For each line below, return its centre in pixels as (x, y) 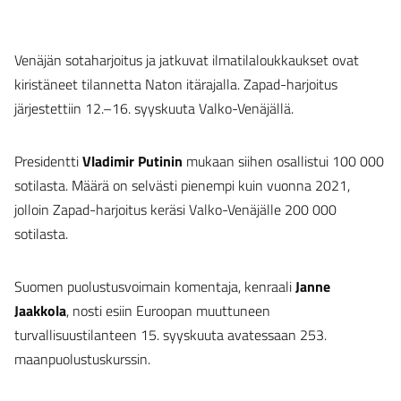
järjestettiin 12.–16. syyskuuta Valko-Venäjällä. (154, 109)
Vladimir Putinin (132, 162)
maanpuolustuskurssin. (84, 359)
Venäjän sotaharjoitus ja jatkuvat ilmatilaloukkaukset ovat (187, 60)
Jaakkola (40, 311)
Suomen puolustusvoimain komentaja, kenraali (155, 287)
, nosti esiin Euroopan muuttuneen (168, 311)
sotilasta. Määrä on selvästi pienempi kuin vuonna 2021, (182, 186)
